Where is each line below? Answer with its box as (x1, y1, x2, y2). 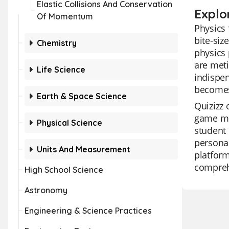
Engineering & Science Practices (25, 205, 152, 216)
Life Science (37, 64, 85, 75)
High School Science (25, 165, 103, 175)
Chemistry (37, 38, 77, 48)
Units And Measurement (37, 144, 130, 154)
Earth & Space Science (37, 91, 127, 101)
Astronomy (25, 185, 67, 195)
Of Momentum (37, 11, 93, 21)
